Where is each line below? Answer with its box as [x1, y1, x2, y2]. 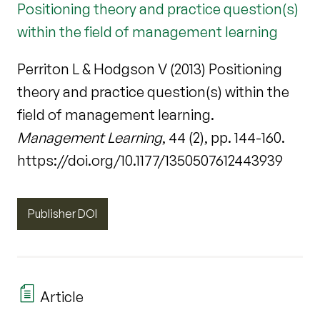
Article [37, 287, 84, 306]
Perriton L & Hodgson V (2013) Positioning [17, 59, 282, 78]
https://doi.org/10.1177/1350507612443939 [17, 151, 283, 169]
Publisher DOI [28, 206, 97, 221]
